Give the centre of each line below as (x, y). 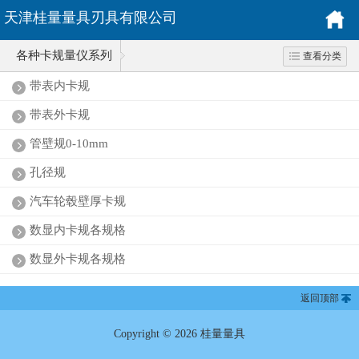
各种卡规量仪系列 (64, 55)
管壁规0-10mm (69, 143)
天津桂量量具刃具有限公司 (91, 18)
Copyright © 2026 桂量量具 (179, 334)
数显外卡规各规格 (78, 259)
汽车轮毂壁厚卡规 (78, 201)
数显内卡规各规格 (78, 230)
